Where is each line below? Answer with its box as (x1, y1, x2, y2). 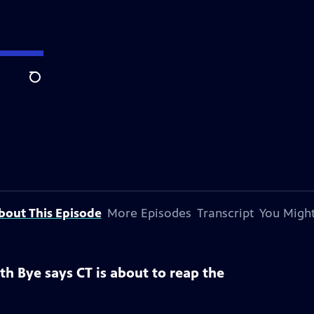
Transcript (196, 205, 254, 221)
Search (29, 78, 63, 92)
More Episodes (107, 205, 191, 221)
